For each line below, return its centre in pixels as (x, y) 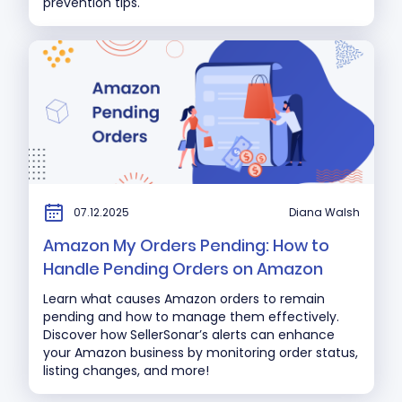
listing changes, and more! (126, 371)
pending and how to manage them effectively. (191, 317)
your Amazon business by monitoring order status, (200, 353)
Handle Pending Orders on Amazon (183, 269)
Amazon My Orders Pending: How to (186, 246)
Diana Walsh (324, 213)
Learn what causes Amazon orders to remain (184, 299)
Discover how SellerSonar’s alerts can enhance (188, 335)
